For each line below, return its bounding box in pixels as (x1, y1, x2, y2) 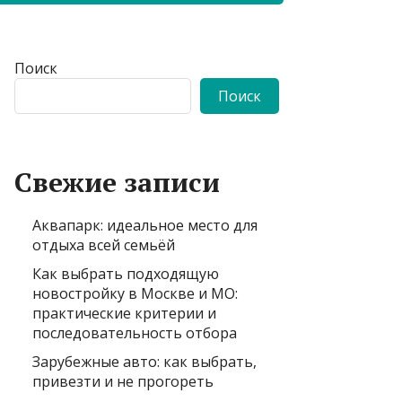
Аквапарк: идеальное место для (32, 214, 258, 235)
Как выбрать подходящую (32, 263, 219, 284)
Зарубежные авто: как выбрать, (32, 351, 257, 371)
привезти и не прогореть (32, 371, 214, 391)
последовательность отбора (32, 322, 237, 343)
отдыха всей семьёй (32, 234, 175, 255)
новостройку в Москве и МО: (32, 283, 238, 303)
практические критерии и (32, 302, 216, 323)
